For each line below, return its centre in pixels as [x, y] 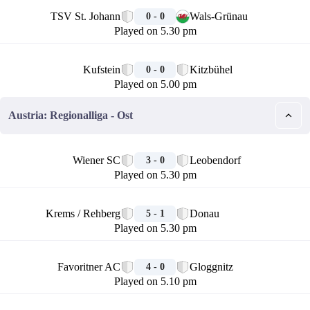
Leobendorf [215, 160]
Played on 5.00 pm [155, 84]
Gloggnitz [211, 267]
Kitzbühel [211, 70]
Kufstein [102, 70]
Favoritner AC [89, 267]
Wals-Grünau [219, 16]
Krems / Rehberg [83, 213]
